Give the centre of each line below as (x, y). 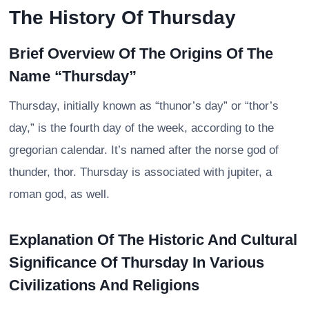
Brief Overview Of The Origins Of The (141, 53)
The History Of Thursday (122, 17)
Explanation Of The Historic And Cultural (153, 239)
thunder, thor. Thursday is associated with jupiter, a (140, 172)
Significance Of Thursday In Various (137, 262)
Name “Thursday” (73, 76)
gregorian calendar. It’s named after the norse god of (144, 150)
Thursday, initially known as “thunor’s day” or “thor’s (144, 106)
